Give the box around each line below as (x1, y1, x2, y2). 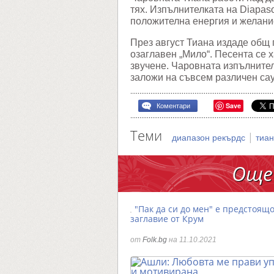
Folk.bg (143, 235, 167, 244)
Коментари (156, 102, 190, 109)
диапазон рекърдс (172, 133, 248, 143)
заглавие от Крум (130, 213, 204, 224)
